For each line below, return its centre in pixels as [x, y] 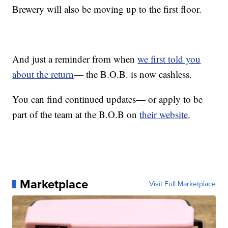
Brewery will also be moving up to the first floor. [107, 9]
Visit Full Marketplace [182, 184]
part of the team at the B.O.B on [76, 115]
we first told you [169, 59]
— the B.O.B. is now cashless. [133, 74]
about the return [43, 74]
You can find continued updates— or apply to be [108, 99]
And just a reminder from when [75, 59]
